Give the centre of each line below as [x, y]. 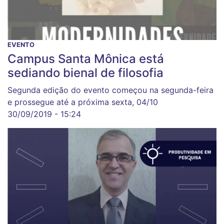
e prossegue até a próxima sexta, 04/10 [83, 102]
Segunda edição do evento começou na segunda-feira [110, 90]
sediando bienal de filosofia [85, 73]
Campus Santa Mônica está [86, 59]
